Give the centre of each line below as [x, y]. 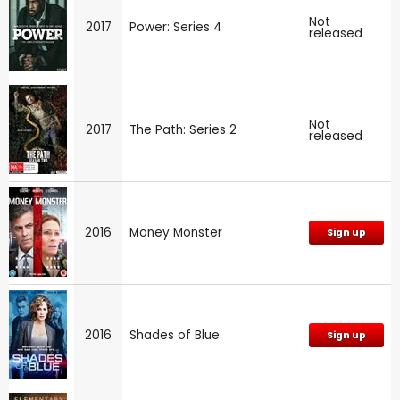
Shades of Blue [175, 335]
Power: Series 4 [176, 27]
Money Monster [176, 232]
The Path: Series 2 [183, 129]
